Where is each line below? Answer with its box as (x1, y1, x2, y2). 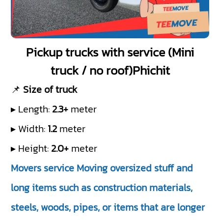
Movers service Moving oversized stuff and (11, 161, 193, 176)
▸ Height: (11, 141, 52, 156)
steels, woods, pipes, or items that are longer (11, 200, 205, 215)
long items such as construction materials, (11, 180, 193, 195)
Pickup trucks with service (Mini (26, 43, 194, 62)
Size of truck (23, 82, 78, 97)
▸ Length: (11, 102, 53, 117)
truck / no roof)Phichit (50, 61, 170, 80)
